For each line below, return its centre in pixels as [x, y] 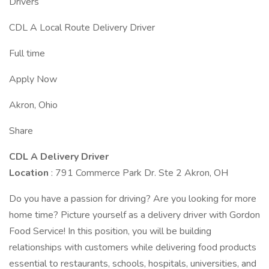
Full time [27, 53]
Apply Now [33, 79]
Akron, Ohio [33, 105]
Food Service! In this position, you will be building [110, 231]
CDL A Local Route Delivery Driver [82, 28]
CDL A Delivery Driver [59, 157]
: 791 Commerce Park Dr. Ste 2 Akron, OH [140, 173]
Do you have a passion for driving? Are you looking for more [133, 199]
